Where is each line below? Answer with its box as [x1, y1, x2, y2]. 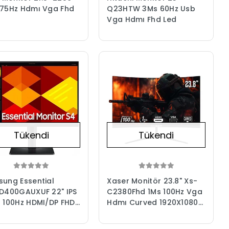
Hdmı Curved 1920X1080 [107, 197, 198, 208]
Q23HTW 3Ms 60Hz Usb [107, 4, 196, 14]
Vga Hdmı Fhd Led [107, 14, 177, 25]
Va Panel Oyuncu [107, 208, 173, 218]
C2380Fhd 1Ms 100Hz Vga [107, 186, 202, 197]
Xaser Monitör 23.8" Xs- [107, 175, 198, 186]
